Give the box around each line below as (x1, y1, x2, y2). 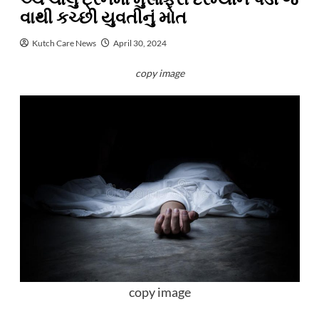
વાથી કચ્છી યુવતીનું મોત (19, 6, 187, 31)
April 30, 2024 (113, 38, 167, 48)
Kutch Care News (31, 38, 96, 48)
